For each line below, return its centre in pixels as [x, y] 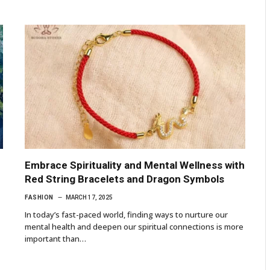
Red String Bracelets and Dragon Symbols [124, 179]
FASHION [39, 198]
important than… [55, 239]
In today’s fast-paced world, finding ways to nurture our [126, 215]
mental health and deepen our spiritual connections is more [134, 227]
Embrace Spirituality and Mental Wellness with [135, 165]
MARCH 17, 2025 [89, 198]
